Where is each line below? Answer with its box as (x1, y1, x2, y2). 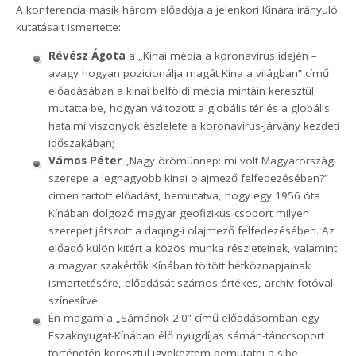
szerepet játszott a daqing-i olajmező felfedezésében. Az (48, 222, 335, 238)
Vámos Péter (48, 153, 122, 168)
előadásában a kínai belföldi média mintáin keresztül (48, 83, 314, 98)
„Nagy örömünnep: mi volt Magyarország (121, 153, 334, 168)
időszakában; (48, 135, 114, 150)
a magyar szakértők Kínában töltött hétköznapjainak (48, 257, 311, 273)
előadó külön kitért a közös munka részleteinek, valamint (48, 240, 337, 255)
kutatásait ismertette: (16, 20, 122, 34)
